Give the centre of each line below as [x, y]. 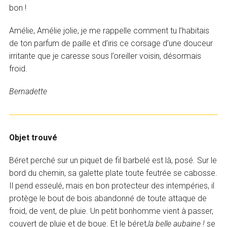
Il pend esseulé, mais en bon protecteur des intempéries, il [112, 186]
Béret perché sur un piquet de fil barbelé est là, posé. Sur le [113, 161]
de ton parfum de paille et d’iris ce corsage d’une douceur [111, 44]
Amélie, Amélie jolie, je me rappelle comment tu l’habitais [109, 31]
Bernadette [28, 92]
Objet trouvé [33, 138]
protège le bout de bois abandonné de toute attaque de [108, 199]
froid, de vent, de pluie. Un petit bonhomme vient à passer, [111, 211]
